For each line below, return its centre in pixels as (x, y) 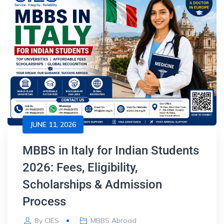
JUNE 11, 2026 (53, 124)
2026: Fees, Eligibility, (80, 167)
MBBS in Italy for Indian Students (111, 150)
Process (44, 201)
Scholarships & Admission (92, 184)
